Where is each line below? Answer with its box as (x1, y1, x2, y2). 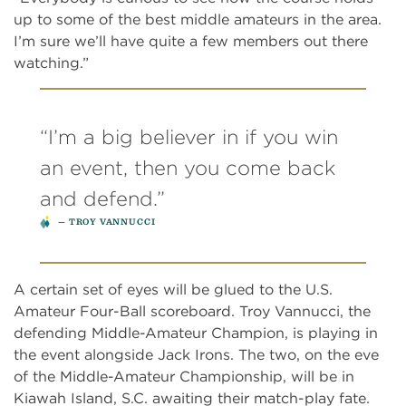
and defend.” (40, 186, 165, 211)
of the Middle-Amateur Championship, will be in (14, 367, 354, 385)
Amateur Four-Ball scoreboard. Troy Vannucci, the (14, 302, 371, 320)
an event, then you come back (40, 155, 335, 180)
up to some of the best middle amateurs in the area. (14, 10, 382, 28)
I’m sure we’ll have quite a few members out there (14, 32, 368, 50)
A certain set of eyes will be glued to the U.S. (14, 280, 333, 298)
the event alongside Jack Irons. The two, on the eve (14, 345, 379, 363)
